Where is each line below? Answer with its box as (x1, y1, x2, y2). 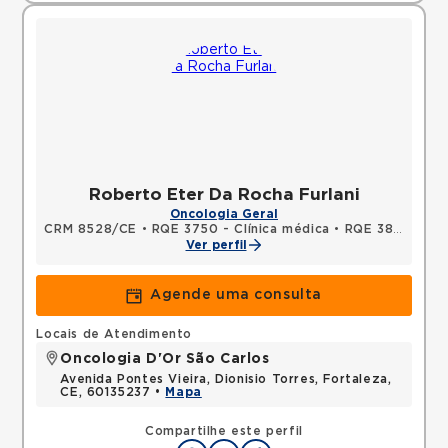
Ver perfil (185, 239, 247, 251)
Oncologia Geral (170, 208, 278, 220)
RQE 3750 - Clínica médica (151, 223, 330, 235)
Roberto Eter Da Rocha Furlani (88, 186, 360, 203)
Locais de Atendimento (36, 328, 193, 340)
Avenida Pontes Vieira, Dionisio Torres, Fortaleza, (60, 373, 392, 385)
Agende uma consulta (150, 288, 322, 302)
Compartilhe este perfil (145, 425, 303, 437)
